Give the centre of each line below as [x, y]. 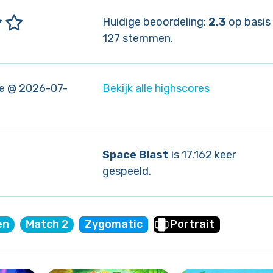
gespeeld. [126, 171]
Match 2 [47, 224]
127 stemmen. [137, 38]
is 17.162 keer [202, 155]
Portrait [192, 224]
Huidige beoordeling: [155, 22]
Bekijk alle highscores [156, 88]
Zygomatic [113, 224]
